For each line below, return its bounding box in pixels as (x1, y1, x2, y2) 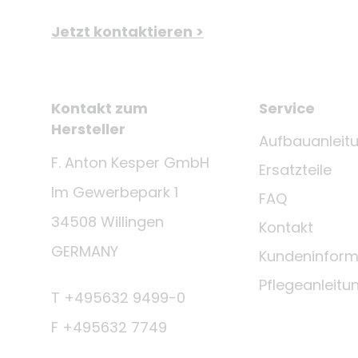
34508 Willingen (51, 212, 164, 233)
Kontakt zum (51, 98, 148, 119)
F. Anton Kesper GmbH (51, 153, 209, 173)
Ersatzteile (259, 160, 332, 181)
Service (259, 98, 315, 119)
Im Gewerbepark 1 (51, 182, 178, 203)
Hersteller (51, 119, 125, 140)
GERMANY (51, 241, 118, 262)
